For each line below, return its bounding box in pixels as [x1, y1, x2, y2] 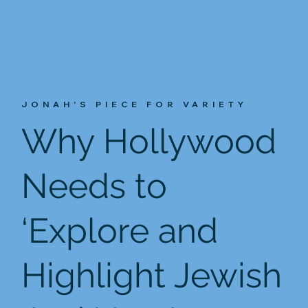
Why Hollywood [21, 121, 277, 162]
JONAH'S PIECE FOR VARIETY [21, 99, 248, 110]
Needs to [21, 166, 168, 207]
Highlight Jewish [21, 255, 283, 296]
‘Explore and [21, 210, 219, 252]
